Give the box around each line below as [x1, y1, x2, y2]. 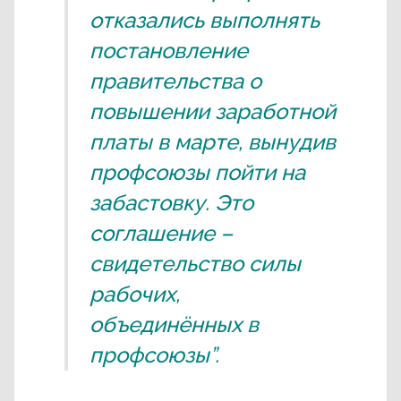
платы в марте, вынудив [90, 129, 336, 156]
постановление [90, 38, 248, 64]
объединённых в [90, 311, 259, 338]
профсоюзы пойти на [90, 159, 305, 186]
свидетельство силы [90, 251, 301, 277]
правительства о [90, 68, 261, 95]
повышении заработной [90, 98, 336, 125]
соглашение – [90, 220, 233, 247]
